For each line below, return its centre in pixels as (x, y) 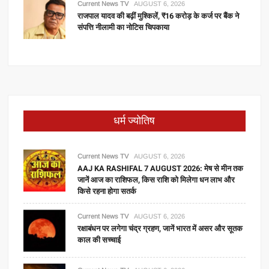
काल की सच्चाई (99, 240)
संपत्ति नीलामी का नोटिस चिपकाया (124, 27)
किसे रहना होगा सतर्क (107, 191)
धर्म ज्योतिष (134, 121)
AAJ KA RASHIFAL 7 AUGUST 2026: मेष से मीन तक (161, 168)
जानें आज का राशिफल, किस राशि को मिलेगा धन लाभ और (156, 180)
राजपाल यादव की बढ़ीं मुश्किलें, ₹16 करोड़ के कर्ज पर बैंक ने (159, 16)
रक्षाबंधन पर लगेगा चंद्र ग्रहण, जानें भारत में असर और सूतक (160, 228)
